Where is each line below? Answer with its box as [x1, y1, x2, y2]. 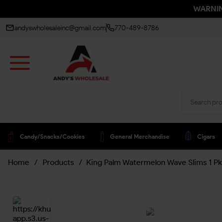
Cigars [197, 132, 216, 140]
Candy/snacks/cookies [20, 132, 85, 140]
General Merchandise [110, 132, 169, 140]
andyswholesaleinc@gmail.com [14, 23, 106, 32]
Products [43, 158, 74, 167]
